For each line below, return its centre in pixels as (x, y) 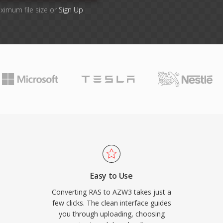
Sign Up (71, 10)
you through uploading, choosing (111, 214)
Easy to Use (111, 176)
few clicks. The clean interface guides (111, 203)
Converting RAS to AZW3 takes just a (111, 192)
